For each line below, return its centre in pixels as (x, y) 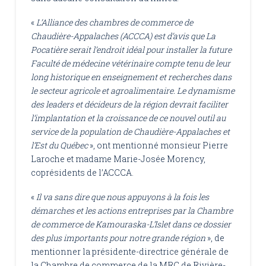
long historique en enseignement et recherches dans (131, 77)
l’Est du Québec (59, 145)
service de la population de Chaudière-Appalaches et (130, 132)
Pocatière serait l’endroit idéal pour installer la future (131, 50)
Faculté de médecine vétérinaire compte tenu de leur (130, 63)
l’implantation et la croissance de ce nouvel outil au (128, 118)
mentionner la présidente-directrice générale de (129, 252)
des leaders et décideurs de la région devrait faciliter (129, 104)
